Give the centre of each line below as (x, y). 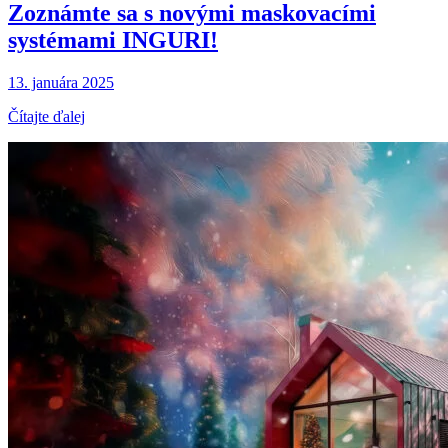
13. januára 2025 (61, 82)
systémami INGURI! (113, 40)
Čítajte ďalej (46, 116)
